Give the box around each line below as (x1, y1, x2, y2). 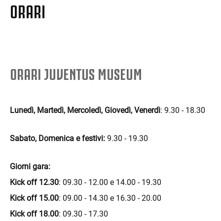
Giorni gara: (10, 161, 50, 171)
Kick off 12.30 (10, 177, 59, 187)
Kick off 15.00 (10, 193, 59, 203)
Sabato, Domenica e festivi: (10, 133, 105, 143)
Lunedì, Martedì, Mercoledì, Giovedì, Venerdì (10, 105, 160, 115)
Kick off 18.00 (10, 209, 59, 219)
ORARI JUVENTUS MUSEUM (10, 63, 142, 82)
